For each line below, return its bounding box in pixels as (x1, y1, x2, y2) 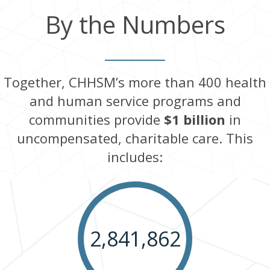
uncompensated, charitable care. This (17, 128, 253, 147)
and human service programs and (29, 91, 241, 110)
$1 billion (164, 110, 225, 128)
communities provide (29, 110, 164, 128)
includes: (107, 147, 163, 166)
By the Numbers (45, 7, 225, 41)
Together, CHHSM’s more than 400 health (4, 72, 266, 91)
